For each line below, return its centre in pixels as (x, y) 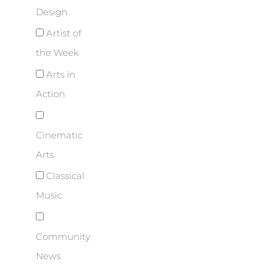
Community (63, 236)
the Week (57, 53)
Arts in (59, 74)
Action (50, 94)
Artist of (63, 34)
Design (52, 12)
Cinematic (59, 135)
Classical (64, 176)
